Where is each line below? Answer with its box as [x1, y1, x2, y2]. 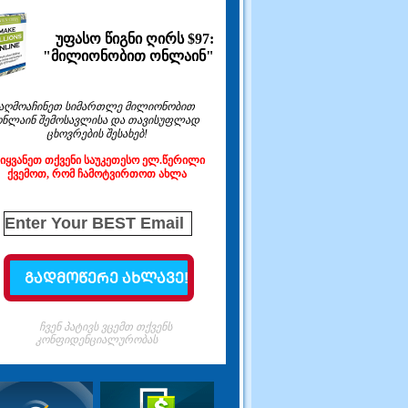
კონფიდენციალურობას [36, 332, 158, 346]
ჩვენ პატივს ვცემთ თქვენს [39, 320, 172, 333]
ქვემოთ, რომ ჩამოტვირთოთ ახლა [6, 168, 187, 181]
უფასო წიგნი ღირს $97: [55, 31, 214, 47]
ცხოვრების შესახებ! [46, 127, 148, 141]
